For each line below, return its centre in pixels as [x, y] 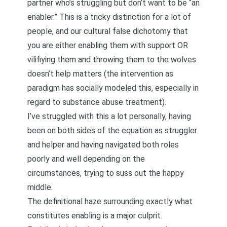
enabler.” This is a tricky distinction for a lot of [109, 17]
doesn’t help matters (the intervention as [100, 74]
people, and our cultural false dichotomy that [108, 31]
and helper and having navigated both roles [103, 145]
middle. [40, 187]
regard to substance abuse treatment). [97, 102]
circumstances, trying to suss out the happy [106, 173]
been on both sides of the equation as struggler [112, 130]
